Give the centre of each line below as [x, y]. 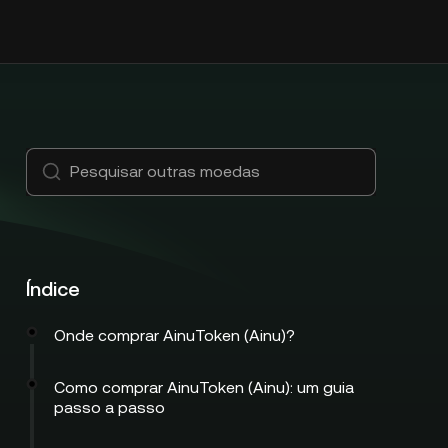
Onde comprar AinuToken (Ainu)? [174, 335]
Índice [53, 289]
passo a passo [109, 407]
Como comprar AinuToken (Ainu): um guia [204, 387]
